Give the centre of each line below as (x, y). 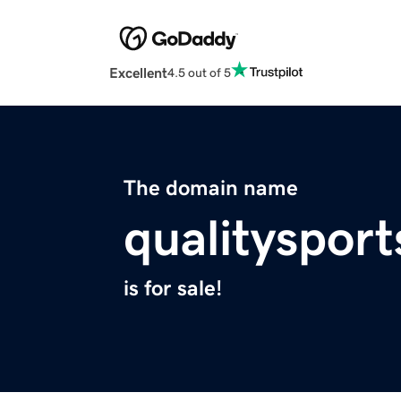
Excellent (138, 73)
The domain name (211, 188)
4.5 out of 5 (199, 72)
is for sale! (173, 289)
